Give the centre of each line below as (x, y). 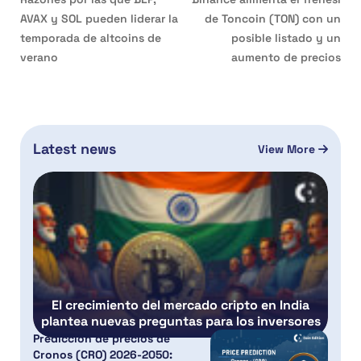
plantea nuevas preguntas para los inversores (180, 322)
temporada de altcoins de (91, 38)
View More (288, 149)
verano (39, 58)
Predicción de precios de (102, 339)
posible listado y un (286, 38)
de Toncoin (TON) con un (273, 19)
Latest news (75, 149)
